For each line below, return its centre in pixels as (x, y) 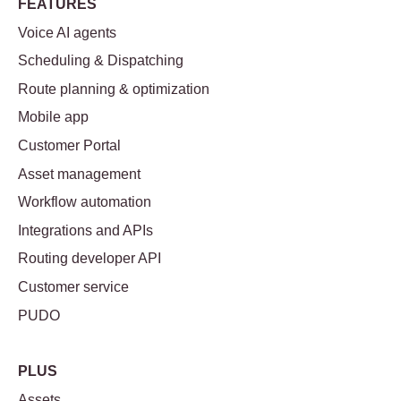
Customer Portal (69, 145)
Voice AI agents (67, 32)
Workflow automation (85, 202)
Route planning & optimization (114, 89)
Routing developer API (90, 259)
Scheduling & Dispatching (101, 61)
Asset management (79, 174)
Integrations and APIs (85, 230)
